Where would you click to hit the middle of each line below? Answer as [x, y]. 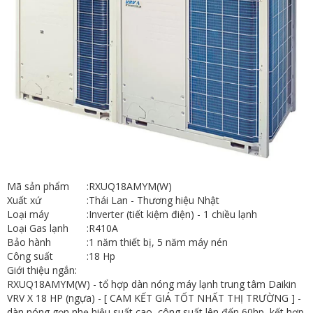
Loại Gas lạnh [38, 228]
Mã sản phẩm [38, 186]
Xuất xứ [24, 200]
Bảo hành [29, 242]
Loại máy [28, 214]
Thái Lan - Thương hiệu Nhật [154, 200]
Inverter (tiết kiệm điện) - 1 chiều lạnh [173, 214]
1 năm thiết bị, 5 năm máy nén [158, 242]
